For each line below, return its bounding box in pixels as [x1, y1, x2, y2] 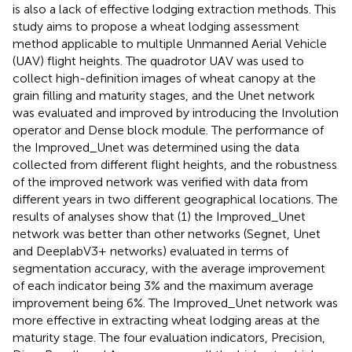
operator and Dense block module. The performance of [13, 122, 324, 137]
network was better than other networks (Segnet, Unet [13, 225, 321, 241]
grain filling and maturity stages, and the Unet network [13, 87, 315, 103]
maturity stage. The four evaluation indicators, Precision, [13, 329, 325, 345]
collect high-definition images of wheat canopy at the [13, 70, 316, 86]
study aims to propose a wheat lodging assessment [13, 18, 299, 34]
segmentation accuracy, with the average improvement [13, 260, 325, 276]
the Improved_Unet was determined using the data [13, 139, 299, 155]
